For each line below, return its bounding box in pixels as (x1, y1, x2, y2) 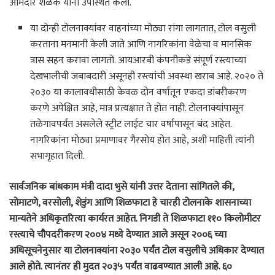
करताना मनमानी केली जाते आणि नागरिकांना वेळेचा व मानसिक (30, 36, 252, 53)
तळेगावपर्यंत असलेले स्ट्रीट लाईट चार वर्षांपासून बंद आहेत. (30, 116, 232, 133)
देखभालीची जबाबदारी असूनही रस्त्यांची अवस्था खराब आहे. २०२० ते (30, 68, 264, 85)
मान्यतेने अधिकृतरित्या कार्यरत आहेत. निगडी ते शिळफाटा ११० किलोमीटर (9, 211, 261, 228)
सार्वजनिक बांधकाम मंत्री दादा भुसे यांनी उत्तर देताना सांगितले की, (9, 179, 234, 196)
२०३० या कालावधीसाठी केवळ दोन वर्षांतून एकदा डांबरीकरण (30, 84, 247, 101)
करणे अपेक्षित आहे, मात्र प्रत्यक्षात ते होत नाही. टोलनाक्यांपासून (30, 100, 244, 117)
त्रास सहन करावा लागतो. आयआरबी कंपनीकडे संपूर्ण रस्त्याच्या (30, 52, 247, 69)
